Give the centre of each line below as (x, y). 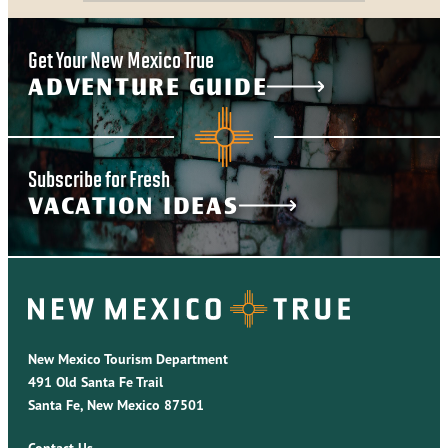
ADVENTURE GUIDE (148, 86)
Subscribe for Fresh (99, 177)
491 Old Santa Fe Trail (95, 381)
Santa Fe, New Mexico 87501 (116, 404)
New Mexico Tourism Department (128, 358)
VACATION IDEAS (133, 205)
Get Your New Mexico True (121, 58)
